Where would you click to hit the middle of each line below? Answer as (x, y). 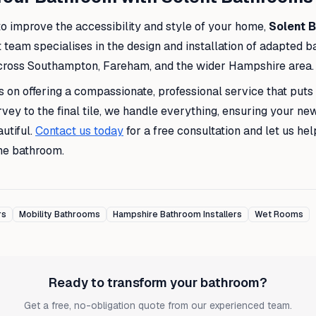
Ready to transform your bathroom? (158, 282)
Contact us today (79, 130)
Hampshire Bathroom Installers (177, 214)
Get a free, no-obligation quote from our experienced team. (158, 305)
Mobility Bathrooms (60, 214)
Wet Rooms (279, 214)
